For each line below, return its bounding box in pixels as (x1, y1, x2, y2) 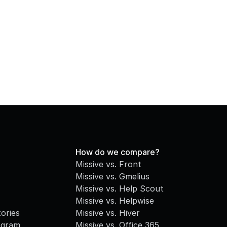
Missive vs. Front (75, 159, 141, 169)
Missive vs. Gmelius (75, 171, 149, 181)
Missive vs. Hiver (75, 208, 140, 218)
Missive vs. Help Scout (75, 183, 164, 194)
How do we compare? (75, 147, 160, 157)
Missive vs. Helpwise (75, 196, 154, 206)
